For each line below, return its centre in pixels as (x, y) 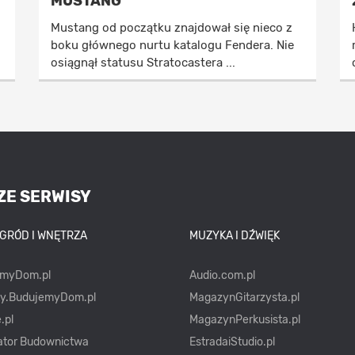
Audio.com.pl (222, 276)
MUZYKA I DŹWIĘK (234, 236)
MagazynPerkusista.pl (244, 320)
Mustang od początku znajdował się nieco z (172, 28)
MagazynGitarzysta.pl (244, 298)
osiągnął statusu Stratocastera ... (143, 63)
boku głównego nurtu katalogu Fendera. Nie (172, 46)
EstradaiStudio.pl (232, 342)
